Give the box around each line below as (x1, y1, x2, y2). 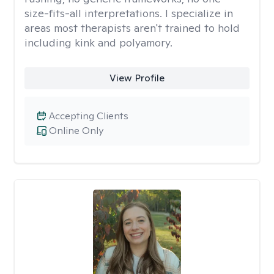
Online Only (49, 124, 103, 137)
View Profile (109, 72, 165, 84)
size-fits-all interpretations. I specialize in (24, 6, 233, 20)
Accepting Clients (49, 109, 128, 122)
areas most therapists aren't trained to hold (24, 21, 240, 35)
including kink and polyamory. (24, 35, 172, 50)
